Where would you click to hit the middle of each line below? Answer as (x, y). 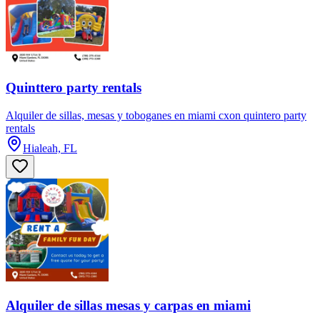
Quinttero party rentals (74, 88)
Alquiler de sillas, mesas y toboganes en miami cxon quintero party (156, 116)
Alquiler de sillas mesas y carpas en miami (128, 305)
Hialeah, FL (50, 149)
